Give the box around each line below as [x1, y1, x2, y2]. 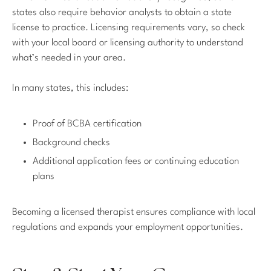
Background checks [33, 138, 110, 148]
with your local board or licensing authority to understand [12, 38, 243, 48]
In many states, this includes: [12, 83, 128, 94]
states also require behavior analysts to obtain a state [12, 7, 232, 18]
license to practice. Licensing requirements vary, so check [12, 22, 245, 33]
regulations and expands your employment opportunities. [12, 223, 243, 233]
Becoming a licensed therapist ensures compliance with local [12, 207, 255, 218]
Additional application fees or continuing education [33, 157, 239, 167]
